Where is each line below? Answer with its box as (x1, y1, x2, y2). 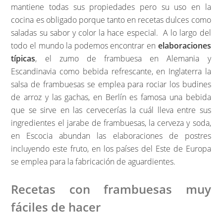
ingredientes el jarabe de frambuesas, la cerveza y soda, (11, 117, 211, 129)
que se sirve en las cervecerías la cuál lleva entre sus (11, 105, 211, 116)
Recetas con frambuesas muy (11, 181, 211, 198)
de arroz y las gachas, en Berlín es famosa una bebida (11, 92, 211, 103)
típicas (11, 53, 36, 64)
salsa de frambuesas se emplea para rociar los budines (11, 79, 211, 90)
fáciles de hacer (11, 199, 101, 216)
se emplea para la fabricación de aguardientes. (11, 156, 176, 167)
